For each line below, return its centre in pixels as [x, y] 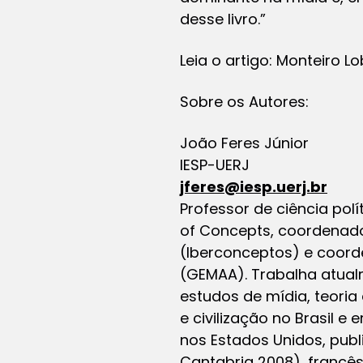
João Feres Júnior [244, 143]
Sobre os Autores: [244, 101]
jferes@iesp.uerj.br [254, 186]
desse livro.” [223, 19]
